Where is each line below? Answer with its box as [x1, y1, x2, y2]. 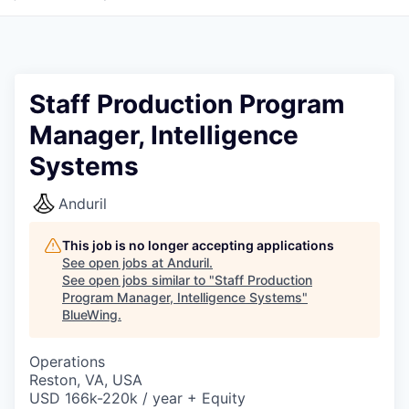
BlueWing [62, 307, 118, 322]
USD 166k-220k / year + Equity [29, 389, 246, 407]
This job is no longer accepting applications [62, 237, 334, 253]
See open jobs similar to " [62, 272, 215, 288]
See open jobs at [62, 255, 167, 270]
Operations [29, 352, 105, 371]
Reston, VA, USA [29, 371, 142, 389]
